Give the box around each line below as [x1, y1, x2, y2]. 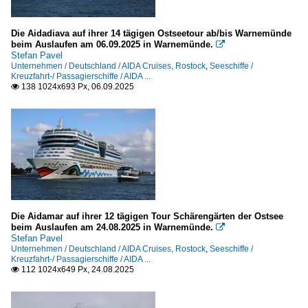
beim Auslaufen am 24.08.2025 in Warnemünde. [11, 222, 213, 233]
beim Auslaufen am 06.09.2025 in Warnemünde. [11, 39, 213, 50]
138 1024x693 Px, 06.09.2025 [19, 82, 134, 92]
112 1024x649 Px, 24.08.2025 [19, 265, 134, 275]
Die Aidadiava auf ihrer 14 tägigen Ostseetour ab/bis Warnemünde [11, 28, 291, 39]
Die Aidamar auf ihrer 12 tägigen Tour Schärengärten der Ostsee [11, 211, 283, 222]
